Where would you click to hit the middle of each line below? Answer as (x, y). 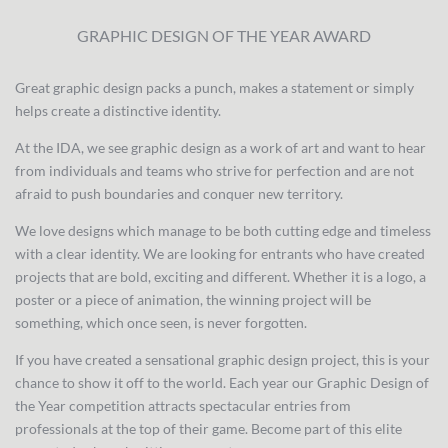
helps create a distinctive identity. (118, 110)
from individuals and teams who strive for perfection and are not (214, 170)
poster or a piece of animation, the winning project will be (193, 299)
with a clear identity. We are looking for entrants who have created (220, 253)
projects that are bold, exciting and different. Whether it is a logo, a (220, 276)
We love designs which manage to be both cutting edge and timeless (223, 230)
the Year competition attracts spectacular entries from (183, 405)
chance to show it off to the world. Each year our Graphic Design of (222, 382)
